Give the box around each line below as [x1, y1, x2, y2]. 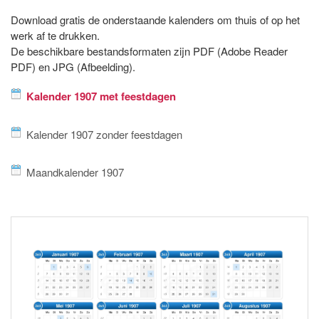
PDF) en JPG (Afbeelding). [11, 58, 135, 74]
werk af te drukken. [11, 27, 100, 43]
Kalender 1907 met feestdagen [26, 88, 176, 104]
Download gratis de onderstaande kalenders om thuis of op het [11, 11, 300, 27]
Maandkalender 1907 [26, 164, 124, 179]
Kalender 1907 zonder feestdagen [26, 126, 182, 142]
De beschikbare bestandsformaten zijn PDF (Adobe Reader [11, 43, 288, 58]
